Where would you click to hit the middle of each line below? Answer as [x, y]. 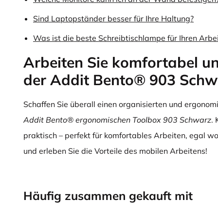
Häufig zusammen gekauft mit [108, 196]
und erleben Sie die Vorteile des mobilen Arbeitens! [115, 151]
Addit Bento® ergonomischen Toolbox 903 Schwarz [117, 120]
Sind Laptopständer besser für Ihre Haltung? [113, 18]
